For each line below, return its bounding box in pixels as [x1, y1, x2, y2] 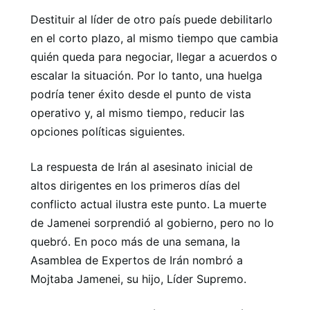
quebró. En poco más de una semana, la [30, 234, 240, 248]
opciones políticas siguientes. [30, 124, 185, 138]
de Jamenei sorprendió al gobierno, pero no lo [30, 215, 274, 230]
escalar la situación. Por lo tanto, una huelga [30, 68, 262, 82]
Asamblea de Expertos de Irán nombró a [30, 253, 243, 267]
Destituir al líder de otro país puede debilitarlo [30, 12, 273, 26]
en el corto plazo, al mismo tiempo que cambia [30, 30, 278, 45]
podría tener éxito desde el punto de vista [30, 86, 251, 101]
